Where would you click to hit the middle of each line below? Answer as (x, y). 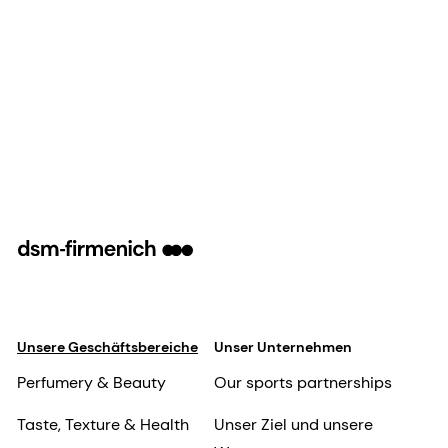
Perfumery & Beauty (91, 383)
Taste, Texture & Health (103, 425)
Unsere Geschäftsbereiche (107, 347)
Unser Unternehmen (282, 347)
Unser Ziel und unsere (293, 425)
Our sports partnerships (302, 383)
